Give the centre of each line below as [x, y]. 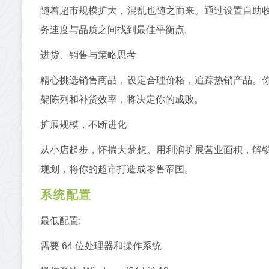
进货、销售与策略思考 [88, 55]
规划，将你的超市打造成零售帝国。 [117, 169]
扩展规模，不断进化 [83, 124]
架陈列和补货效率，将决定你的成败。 [122, 99]
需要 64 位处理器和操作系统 [101, 246]
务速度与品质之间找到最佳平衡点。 [117, 29]
